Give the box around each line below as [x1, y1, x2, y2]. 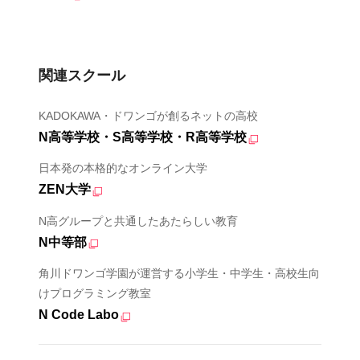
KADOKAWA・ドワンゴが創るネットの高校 [38, 108, 258, 122]
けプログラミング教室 [38, 287, 151, 301]
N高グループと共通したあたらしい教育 [38, 214, 238, 227]
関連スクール [38, 67, 125, 84]
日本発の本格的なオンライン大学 [38, 162, 207, 175]
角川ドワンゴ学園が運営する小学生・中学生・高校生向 [38, 267, 320, 280]
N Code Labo [38, 308, 119, 322]
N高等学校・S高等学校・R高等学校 [38, 129, 247, 144]
